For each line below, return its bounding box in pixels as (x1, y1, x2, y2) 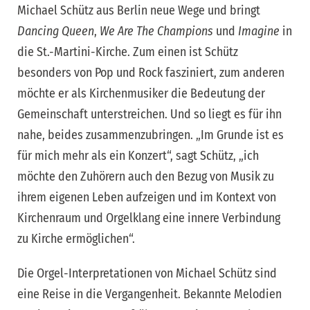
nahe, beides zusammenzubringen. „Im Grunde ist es (17, 127, 284, 143)
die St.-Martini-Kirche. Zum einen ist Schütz (17, 44, 238, 60)
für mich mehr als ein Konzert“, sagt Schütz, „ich (17, 148, 259, 164)
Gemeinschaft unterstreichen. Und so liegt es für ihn (17, 107, 282, 122)
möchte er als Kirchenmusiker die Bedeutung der (17, 86, 265, 102)
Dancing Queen (17, 24, 94, 39)
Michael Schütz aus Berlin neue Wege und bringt (17, 3, 263, 19)
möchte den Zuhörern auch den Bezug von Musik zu (17, 169, 274, 185)
